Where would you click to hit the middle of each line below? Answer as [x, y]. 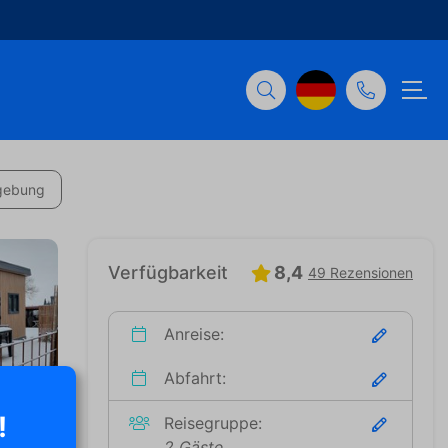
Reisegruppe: [210, 423]
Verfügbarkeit [168, 272]
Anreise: [191, 334]
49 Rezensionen [360, 272]
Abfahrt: [192, 378]
